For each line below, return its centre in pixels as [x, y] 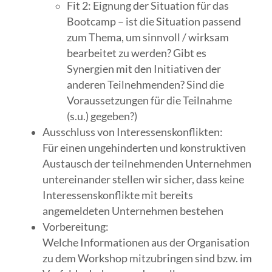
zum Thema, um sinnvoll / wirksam [148, 37]
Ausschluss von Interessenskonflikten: [133, 132]
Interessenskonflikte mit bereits [118, 195]
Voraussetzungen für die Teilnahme [149, 100]
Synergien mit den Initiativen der [144, 69]
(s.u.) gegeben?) [103, 116]
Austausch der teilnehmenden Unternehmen [147, 163]
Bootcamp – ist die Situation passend [154, 21]
